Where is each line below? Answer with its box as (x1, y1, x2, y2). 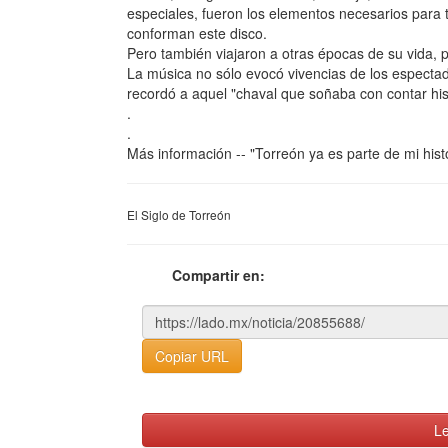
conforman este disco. (127, 23, 267, 43)
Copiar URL (155, 346, 229, 366)
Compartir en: (172, 265, 265, 285)
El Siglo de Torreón (127, 206, 231, 223)
